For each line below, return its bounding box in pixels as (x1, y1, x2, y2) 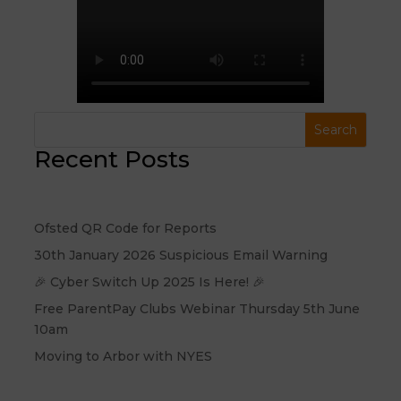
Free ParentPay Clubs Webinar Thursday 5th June (34, 301, 361, 318)
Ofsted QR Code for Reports (34, 220, 218, 237)
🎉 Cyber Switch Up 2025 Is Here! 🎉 (34, 274, 266, 291)
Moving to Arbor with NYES (34, 348, 213, 365)
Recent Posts (34, 145, 191, 175)
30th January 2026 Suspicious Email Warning (34, 247, 328, 264)
